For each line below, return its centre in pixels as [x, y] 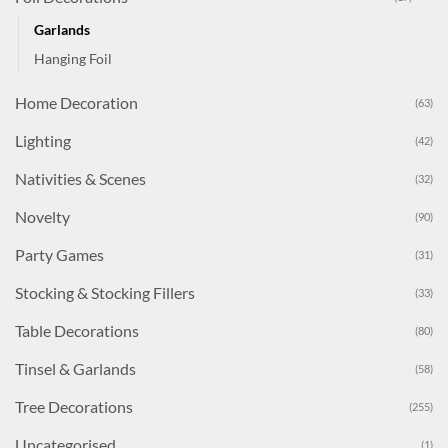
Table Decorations [77, 330]
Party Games [59, 254]
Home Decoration [76, 102]
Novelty [42, 216]
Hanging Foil [73, 58]
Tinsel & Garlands [75, 368]
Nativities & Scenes [80, 178]
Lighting [43, 140]
